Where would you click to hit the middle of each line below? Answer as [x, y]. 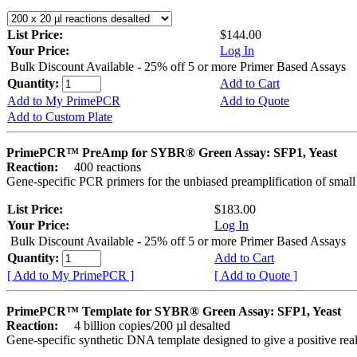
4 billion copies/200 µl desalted [146, 326]
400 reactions [101, 167]
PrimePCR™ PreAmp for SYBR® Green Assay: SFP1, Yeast [172, 153]
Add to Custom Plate [60, 117]
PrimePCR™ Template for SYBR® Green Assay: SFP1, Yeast [174, 312]
